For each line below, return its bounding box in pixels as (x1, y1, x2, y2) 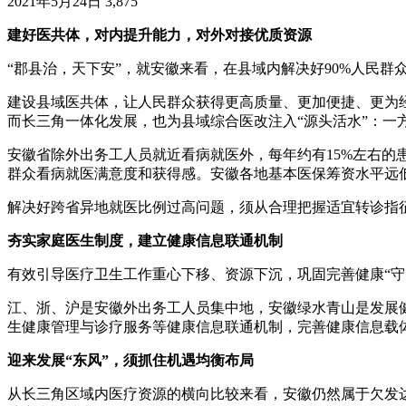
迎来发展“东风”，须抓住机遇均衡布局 (7, 353, 254, 369)
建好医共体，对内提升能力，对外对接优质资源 (7, 27, 312, 43)
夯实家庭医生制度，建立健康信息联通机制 (7, 233, 283, 249)
